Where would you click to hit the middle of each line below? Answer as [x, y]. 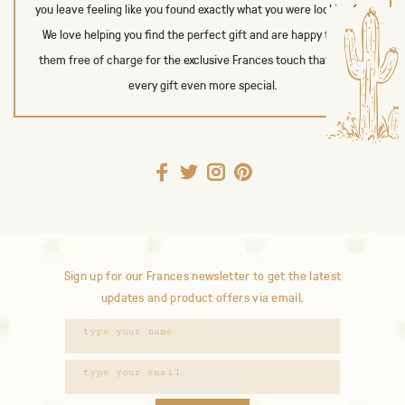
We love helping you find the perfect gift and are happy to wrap [202, 34]
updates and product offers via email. [202, 298]
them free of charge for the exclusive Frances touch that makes [202, 60]
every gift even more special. [202, 85]
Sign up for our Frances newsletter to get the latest [202, 276]
